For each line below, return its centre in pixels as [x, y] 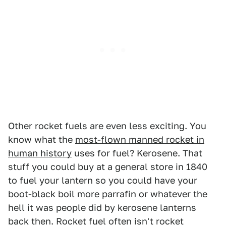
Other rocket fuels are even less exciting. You [107, 126]
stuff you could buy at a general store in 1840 [108, 167]
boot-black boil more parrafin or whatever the [108, 194]
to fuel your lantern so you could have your [103, 180]
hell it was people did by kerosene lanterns [102, 208]
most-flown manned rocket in [140, 139]
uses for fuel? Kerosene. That [137, 153]
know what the [42, 139]
